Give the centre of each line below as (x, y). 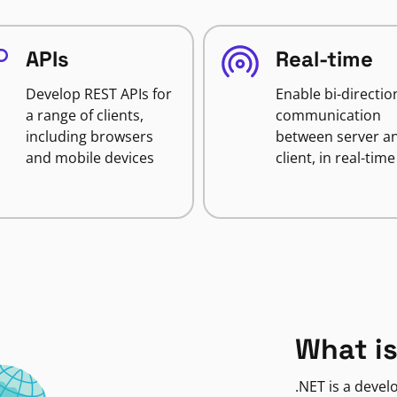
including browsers (89, 136)
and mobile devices (90, 158)
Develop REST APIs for (98, 94)
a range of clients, (84, 115)
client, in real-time (335, 158)
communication (328, 115)
